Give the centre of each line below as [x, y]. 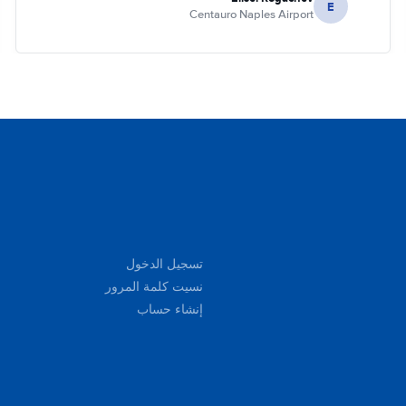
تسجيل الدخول [164, 264]
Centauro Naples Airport [251, 14]
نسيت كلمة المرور [154, 287]
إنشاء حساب [170, 309]
